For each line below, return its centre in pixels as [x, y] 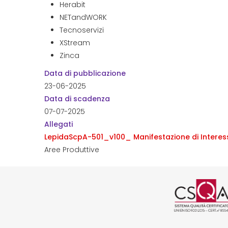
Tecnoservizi [82, 30]
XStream [75, 43]
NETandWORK [83, 17]
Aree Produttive [72, 150]
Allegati [59, 124]
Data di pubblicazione [85, 73]
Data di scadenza [77, 99]
